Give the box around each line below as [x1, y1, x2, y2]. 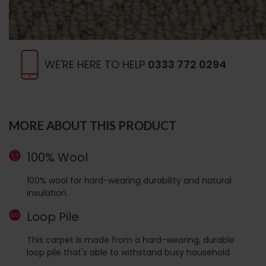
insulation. [27, 186, 68, 199]
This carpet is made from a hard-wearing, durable [27, 233, 235, 246]
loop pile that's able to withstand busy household [27, 246, 230, 258]
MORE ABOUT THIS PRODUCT [9, 118, 176, 132]
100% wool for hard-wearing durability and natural [27, 174, 232, 186]
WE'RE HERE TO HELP [45, 57, 148, 72]
